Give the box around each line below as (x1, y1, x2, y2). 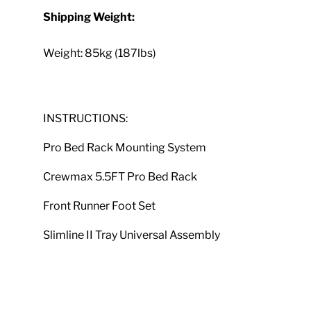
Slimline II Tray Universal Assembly (43, 228, 221, 242)
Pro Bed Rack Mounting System (43, 140, 207, 154)
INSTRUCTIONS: (43, 111, 128, 125)
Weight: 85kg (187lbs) (43, 46, 157, 60)
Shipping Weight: (43, 10, 135, 24)
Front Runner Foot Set (43, 199, 156, 212)
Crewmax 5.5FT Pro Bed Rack (43, 169, 198, 183)
